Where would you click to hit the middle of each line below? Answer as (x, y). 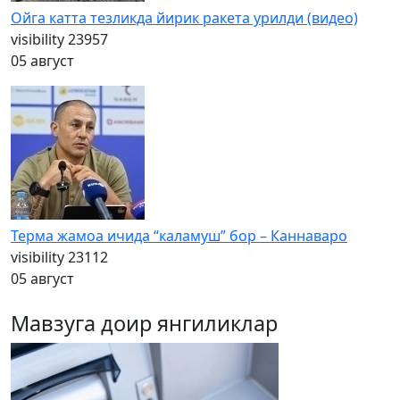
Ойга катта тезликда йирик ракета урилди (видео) (184, 18)
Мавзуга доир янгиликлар (144, 323)
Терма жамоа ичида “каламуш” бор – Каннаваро (179, 236)
